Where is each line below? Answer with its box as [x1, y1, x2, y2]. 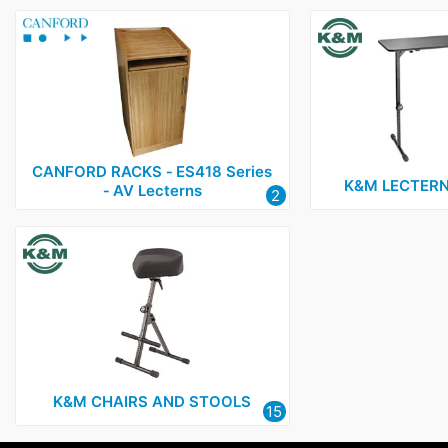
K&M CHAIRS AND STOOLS [53, 392, 252, 412]
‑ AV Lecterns [102, 180, 202, 200]
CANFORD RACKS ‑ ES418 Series [32, 161, 273, 181]
